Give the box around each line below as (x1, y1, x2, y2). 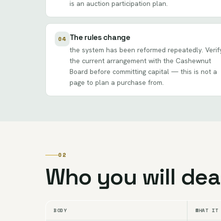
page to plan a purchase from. (69, 77, 164, 87)
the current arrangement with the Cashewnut (69, 56, 211, 65)
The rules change (69, 32, 130, 42)
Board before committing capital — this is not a (69, 67, 217, 76)
